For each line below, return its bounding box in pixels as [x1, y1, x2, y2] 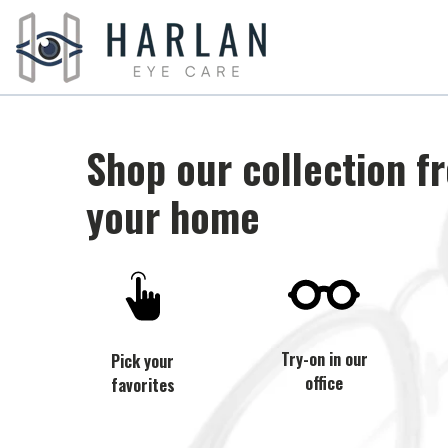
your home [86, 186, 260, 246]
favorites [110, 373, 175, 397]
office [305, 371, 344, 396]
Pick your [111, 349, 175, 373]
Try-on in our [280, 347, 368, 372]
